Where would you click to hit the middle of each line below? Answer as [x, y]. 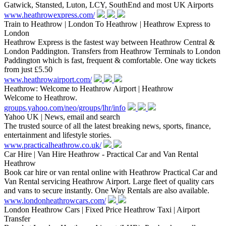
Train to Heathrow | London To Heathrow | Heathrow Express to [107, 24]
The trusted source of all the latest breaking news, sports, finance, [107, 126]
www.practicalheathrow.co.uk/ [53, 145]
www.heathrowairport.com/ [48, 80]
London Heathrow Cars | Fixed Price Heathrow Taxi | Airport [102, 210]
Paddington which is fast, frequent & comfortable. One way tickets [110, 61]
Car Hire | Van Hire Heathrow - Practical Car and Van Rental [101, 154]
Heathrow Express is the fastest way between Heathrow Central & [109, 42]
